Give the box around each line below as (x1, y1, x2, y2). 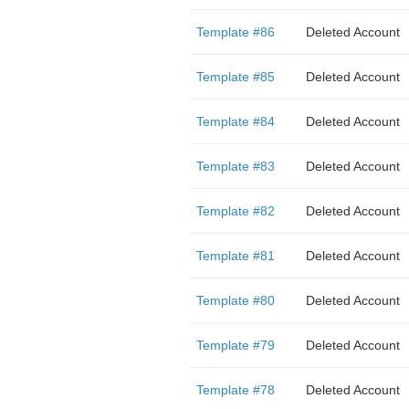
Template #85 (195, 69, 275, 84)
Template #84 (195, 114, 275, 129)
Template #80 (195, 293, 275, 308)
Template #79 (195, 338, 275, 352)
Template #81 (195, 248, 275, 263)
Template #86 (195, 25, 275, 39)
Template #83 (195, 159, 275, 173)
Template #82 (195, 204, 275, 218)
